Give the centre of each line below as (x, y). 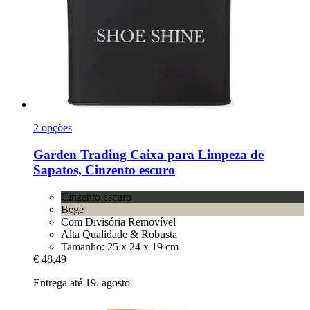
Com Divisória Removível (118, 221)
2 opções (53, 128)
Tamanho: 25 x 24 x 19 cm (120, 246)
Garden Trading (80, 155)
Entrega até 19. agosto (82, 282)
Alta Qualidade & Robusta (119, 234)
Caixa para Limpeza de (195, 155)
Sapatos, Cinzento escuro (104, 170)
